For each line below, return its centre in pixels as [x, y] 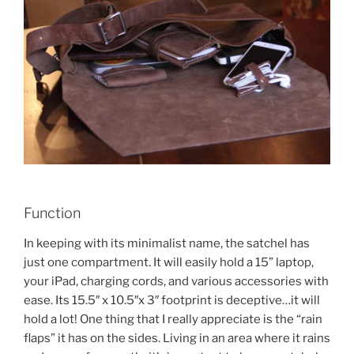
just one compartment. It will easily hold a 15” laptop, [169, 262]
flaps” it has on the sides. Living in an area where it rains [177, 338]
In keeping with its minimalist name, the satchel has [167, 243]
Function [52, 213]
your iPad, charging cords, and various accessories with [176, 281]
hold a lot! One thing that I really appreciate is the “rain [173, 319]
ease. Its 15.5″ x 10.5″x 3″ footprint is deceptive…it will [172, 300]
